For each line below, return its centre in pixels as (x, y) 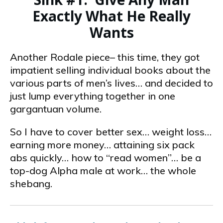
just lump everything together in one (93, 96)
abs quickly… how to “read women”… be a (106, 158)
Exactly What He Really (111, 16)
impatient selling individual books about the (110, 70)
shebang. (31, 183)
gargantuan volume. (56, 109)
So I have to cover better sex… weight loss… (111, 132)
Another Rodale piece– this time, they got (105, 57)
